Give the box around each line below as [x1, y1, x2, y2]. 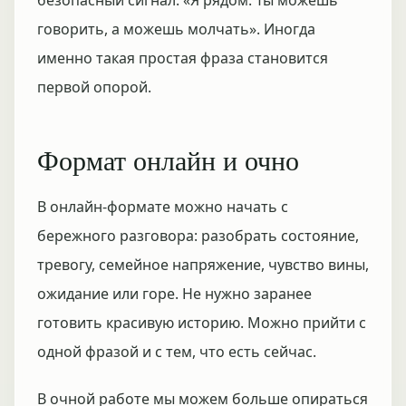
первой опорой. [37, 77, 151, 97]
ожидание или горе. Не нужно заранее [37, 284, 312, 304]
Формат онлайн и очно [37, 141, 299, 178]
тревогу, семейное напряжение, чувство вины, [37, 255, 369, 275]
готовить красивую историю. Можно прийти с [37, 313, 366, 333]
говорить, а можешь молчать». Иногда [37, 19, 315, 39]
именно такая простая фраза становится [37, 48, 328, 68]
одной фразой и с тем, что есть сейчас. [37, 342, 316, 362]
